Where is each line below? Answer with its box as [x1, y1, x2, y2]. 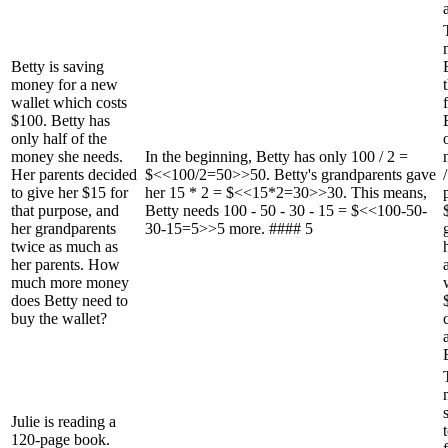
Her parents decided [11, 165, 137, 183]
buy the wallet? [11, 309, 107, 327]
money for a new [11, 75, 118, 93]
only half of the [11, 129, 107, 147]
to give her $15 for [11, 183, 128, 201]
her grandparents [11, 219, 116, 237]
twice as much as [11, 237, 118, 255]
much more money [11, 273, 129, 291]
